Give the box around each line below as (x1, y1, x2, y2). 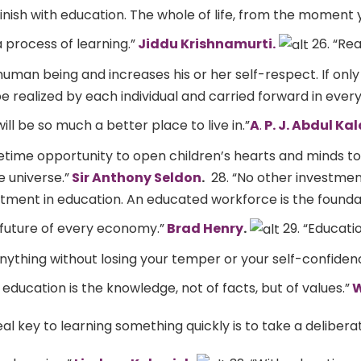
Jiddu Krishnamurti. (135, 34, 276, 53)
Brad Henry (164, 218, 243, 238)
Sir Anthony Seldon (69, 168, 201, 188)
